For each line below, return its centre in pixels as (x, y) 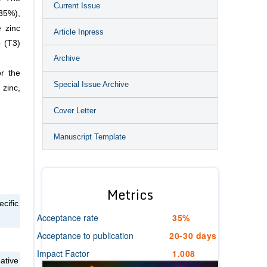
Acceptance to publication (85, 235)
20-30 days (193, 235)
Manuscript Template (90, 137)
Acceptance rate (68, 218)
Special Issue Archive (91, 84)
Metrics (130, 195)
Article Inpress (79, 32)
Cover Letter (75, 111)
